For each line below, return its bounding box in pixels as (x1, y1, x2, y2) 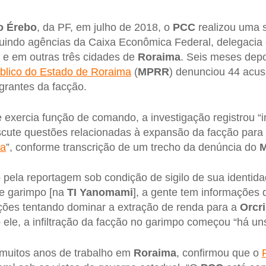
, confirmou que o (176, 247, 262, 259)
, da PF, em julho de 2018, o (36, 21, 173, 34)
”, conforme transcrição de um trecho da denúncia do (5, 141, 259, 153)
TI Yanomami (66, 186, 133, 199)
